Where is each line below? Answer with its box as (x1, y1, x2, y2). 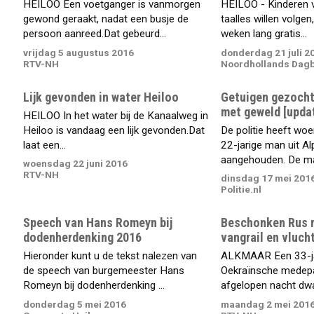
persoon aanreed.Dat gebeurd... (23, 27, 167, 41)
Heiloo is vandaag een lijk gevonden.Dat (23, 123, 205, 137)
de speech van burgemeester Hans (23, 264, 185, 277)
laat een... (23, 138, 67, 151)
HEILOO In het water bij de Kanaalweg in (23, 109, 209, 122)
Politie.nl (220, 184, 261, 196)
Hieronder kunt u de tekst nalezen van (23, 249, 198, 262)
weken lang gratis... (220, 27, 307, 41)
